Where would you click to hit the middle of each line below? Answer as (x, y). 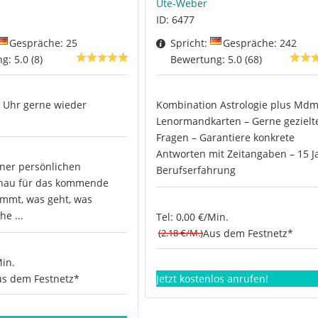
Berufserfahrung (196, 170)
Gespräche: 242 (259, 43)
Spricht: (190, 43)
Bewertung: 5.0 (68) (216, 60)
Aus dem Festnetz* (248, 233)
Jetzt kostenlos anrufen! (212, 279)
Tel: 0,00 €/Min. (192, 217)
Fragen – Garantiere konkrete (225, 138)
